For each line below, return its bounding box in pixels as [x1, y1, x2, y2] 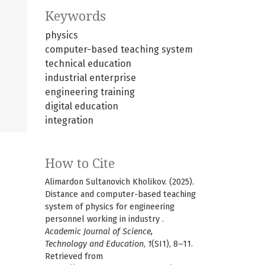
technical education [45, 58, 131, 70]
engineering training [45, 86, 135, 98]
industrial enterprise [45, 72, 136, 84]
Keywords [45, 9, 106, 24]
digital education [45, 101, 118, 112]
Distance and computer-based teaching [45, 189, 196, 200]
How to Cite [45, 156, 115, 172]
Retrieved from [45, 251, 103, 262]
